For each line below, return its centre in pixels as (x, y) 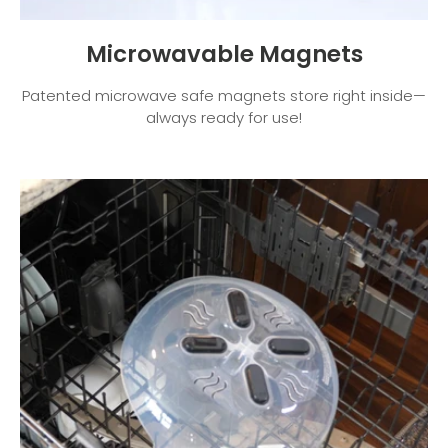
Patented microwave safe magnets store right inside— (224, 95)
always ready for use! (224, 117)
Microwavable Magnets (224, 53)
